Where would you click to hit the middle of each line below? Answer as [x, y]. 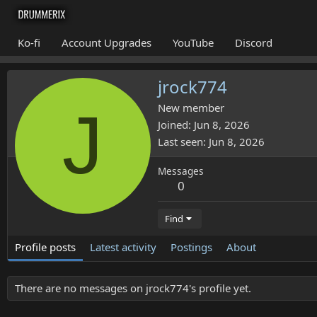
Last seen [180, 141]
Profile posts [45, 247]
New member [191, 107]
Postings [191, 247]
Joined [173, 124]
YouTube [193, 42]
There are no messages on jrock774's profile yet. [133, 288]
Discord [254, 42]
